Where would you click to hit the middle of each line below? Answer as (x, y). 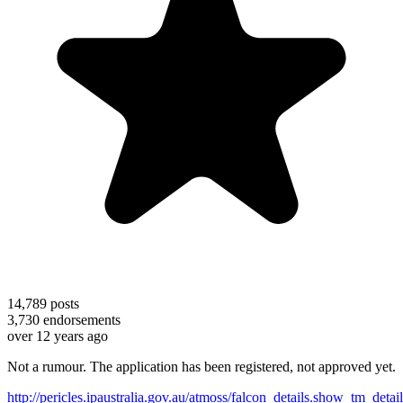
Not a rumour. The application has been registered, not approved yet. (201, 366)
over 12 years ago (58, 336)
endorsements (80, 319)
